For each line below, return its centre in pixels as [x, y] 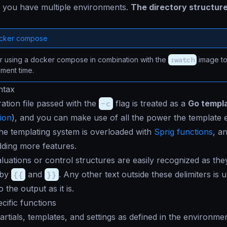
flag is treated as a [150, 104]
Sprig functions [183, 132]
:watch [182, 60]
